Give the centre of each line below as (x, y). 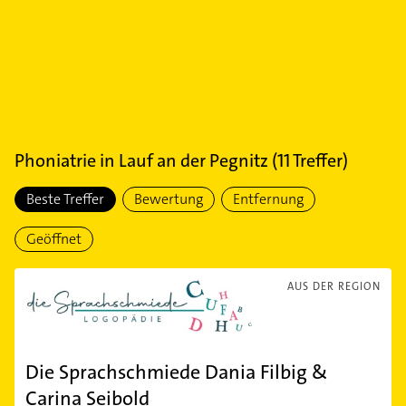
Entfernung (268, 199)
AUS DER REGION (334, 286)
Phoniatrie (55, 160)
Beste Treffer (65, 199)
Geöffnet (54, 239)
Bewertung (169, 199)
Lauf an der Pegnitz (193, 160)
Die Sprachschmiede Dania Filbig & (176, 372)
